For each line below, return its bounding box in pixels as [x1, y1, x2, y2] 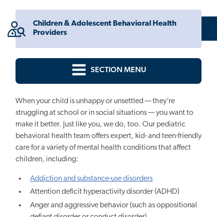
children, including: [15, 155, 78, 164]
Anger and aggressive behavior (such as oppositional [30, 201, 198, 209]
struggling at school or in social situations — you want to [15, 109, 193, 117]
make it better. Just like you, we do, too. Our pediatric [15, 121, 186, 129]
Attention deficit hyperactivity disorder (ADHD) [30, 188, 181, 196]
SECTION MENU [90, 66, 146, 75]
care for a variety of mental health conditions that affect [15, 144, 191, 152]
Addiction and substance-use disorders [30, 175, 153, 183]
